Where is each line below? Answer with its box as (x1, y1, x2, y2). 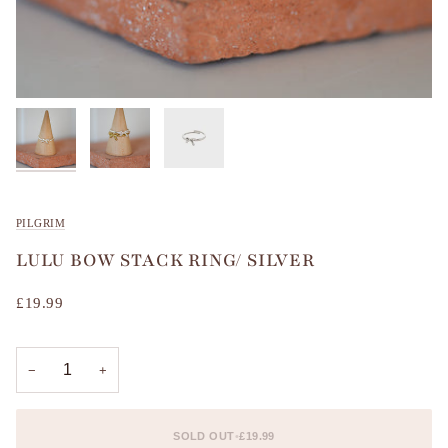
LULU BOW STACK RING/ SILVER (16, 247, 315, 272)
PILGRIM (16, 216, 66, 229)
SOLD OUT (173, 430, 235, 443)
